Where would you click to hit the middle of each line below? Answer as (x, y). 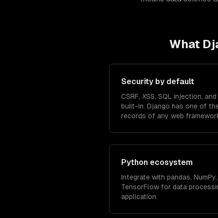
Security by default (158, 82)
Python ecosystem (157, 162)
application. (139, 197)
